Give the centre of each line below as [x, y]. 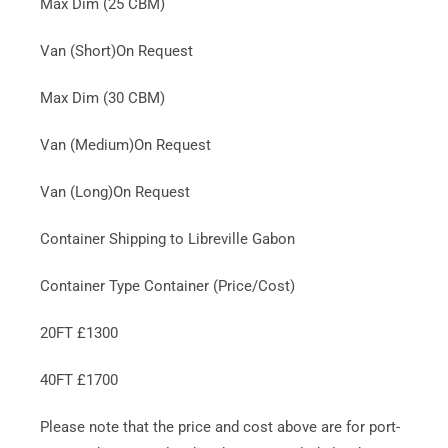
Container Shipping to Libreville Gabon [167, 238]
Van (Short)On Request [116, 50]
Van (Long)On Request [114, 191]
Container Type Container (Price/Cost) [167, 285]
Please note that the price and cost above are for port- [219, 426]
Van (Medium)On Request [125, 144]
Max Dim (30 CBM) [102, 97]
